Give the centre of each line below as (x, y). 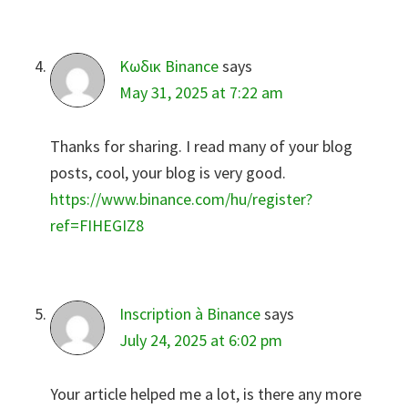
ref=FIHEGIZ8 (97, 225)
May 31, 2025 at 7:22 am (201, 92)
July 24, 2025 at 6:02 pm (201, 340)
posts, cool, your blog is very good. (168, 172)
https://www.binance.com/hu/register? (181, 199)
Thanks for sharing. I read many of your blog (201, 146)
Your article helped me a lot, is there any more (206, 393)
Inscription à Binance (190, 313)
